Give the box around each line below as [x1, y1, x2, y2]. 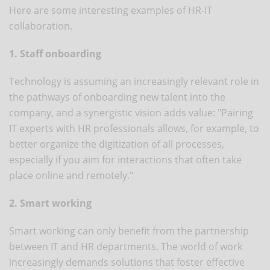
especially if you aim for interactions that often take [9, 152, 242, 166]
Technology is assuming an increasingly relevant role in [9, 74, 259, 88]
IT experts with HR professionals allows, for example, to [9, 121, 259, 135]
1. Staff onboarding [9, 46, 101, 60]
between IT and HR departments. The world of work [9, 239, 242, 253]
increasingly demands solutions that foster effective [9, 255, 245, 269]
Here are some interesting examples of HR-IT [9, 3, 212, 17]
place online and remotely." [9, 168, 133, 182]
